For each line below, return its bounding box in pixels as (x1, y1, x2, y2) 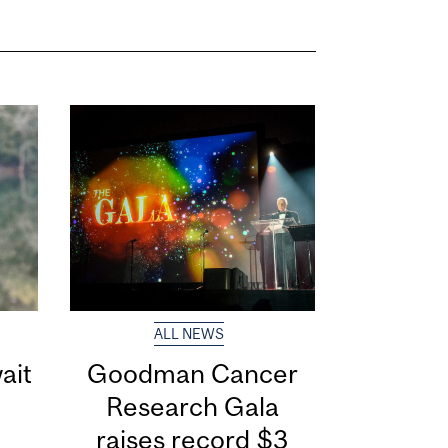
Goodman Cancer (86, 357, 298, 389)
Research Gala (105, 390, 279, 422)
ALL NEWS (153, 325, 224, 342)
